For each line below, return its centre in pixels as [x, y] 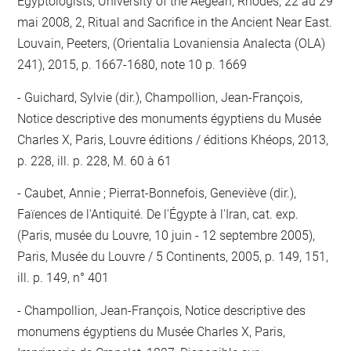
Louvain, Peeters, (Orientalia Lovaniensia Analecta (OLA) [172, 44]
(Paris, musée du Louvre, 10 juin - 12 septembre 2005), [166, 236]
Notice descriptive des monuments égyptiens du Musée [170, 118]
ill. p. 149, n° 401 [63, 278]
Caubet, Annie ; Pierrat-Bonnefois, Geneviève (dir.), [159, 194]
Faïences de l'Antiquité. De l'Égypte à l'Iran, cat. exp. [158, 215]
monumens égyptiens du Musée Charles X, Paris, [152, 331]
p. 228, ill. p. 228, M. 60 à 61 [95, 161]
